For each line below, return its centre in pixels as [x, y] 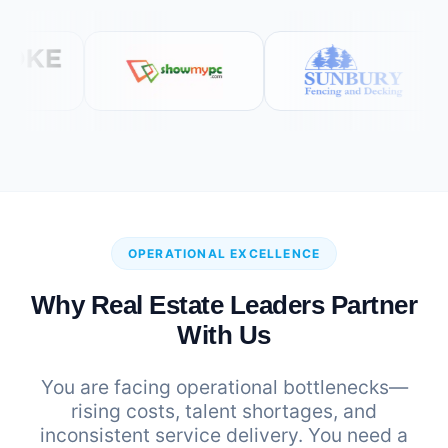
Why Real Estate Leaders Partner [224, 305]
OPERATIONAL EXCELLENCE [224, 254]
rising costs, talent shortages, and [224, 411]
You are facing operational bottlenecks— [224, 387]
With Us [224, 335]
